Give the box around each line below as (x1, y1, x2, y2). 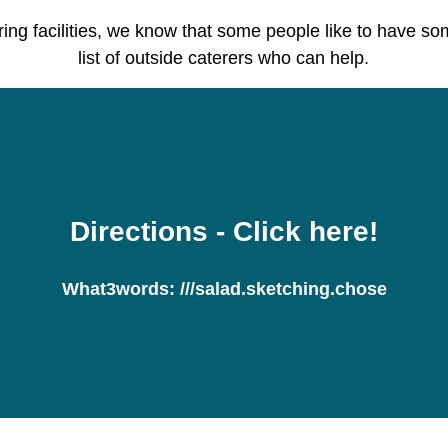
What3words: (61, 278, 180, 299)
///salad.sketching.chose (179, 278, 387, 299)
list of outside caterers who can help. (78, 47, 370, 68)
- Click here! (208, 215, 378, 247)
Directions (70, 215, 208, 247)
